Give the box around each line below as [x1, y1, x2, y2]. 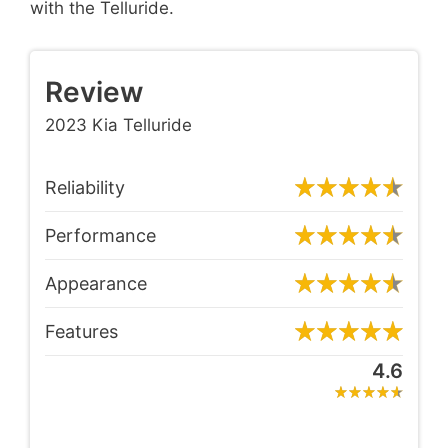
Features [45, 320, 118, 342]
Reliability [45, 176, 125, 198]
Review [45, 75, 143, 110]
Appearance [45, 272, 147, 294]
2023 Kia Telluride [45, 115, 192, 136]
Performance [45, 224, 156, 246]
